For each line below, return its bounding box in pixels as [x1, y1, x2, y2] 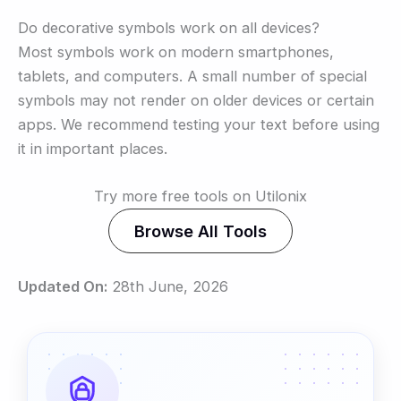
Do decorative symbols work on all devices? [18, 18, 320, 37]
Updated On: [18, 277, 107, 296]
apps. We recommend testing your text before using [18, 115, 380, 133]
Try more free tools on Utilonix [94, 186, 307, 205]
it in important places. [18, 139, 167, 158]
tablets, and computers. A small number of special [18, 66, 367, 85]
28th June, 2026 [107, 277, 228, 296]
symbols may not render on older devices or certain [18, 90, 374, 109]
